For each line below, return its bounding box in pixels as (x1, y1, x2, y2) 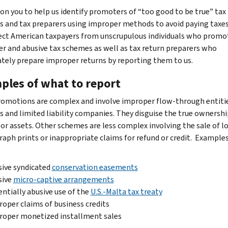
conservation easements (51, 161, 138, 173)
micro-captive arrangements (13, 174, 114, 185)
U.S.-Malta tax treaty (90, 186, 162, 197)
